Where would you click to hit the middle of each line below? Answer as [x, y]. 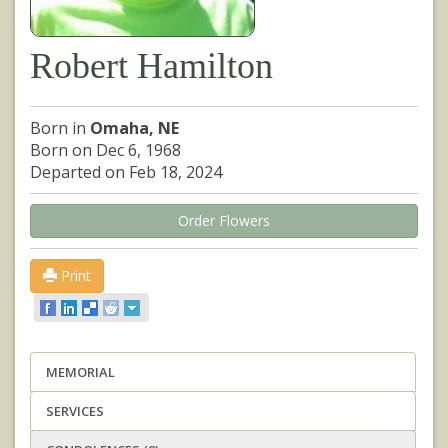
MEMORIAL [80, 372]
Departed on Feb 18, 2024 [126, 171]
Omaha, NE [134, 127]
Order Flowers [224, 220]
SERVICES [75, 411]
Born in [60, 127]
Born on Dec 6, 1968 [105, 149]
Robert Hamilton [151, 65]
